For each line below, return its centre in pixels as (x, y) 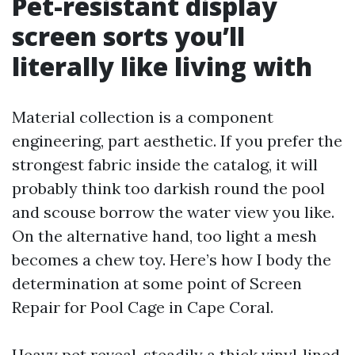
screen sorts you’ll (128, 36)
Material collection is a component (143, 117)
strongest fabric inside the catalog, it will (165, 164)
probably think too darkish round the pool (168, 188)
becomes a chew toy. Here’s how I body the (172, 260)
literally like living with (162, 66)
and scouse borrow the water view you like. (173, 212)
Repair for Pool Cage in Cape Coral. (143, 307)
